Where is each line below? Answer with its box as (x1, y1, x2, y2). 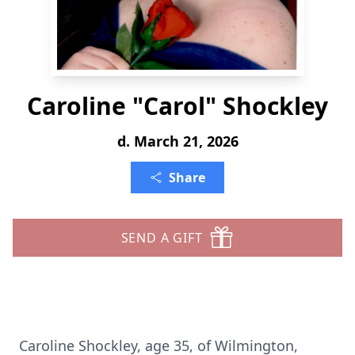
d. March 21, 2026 (116, 132, 239, 151)
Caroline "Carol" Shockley (27, 90, 328, 122)
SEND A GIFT (120, 229, 203, 246)
